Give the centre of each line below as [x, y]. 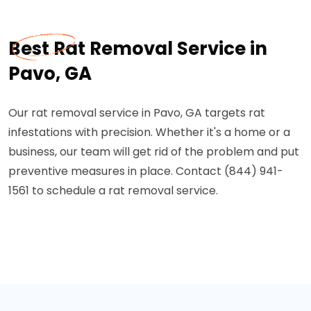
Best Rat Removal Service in [138, 49]
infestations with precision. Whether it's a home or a [149, 132]
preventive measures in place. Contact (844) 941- [146, 171]
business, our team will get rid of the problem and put [154, 152]
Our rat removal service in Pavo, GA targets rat [137, 113]
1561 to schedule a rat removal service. [113, 191]
